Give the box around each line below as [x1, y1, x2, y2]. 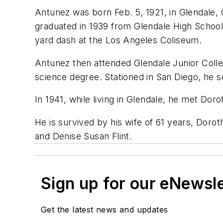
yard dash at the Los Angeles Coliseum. [35, 35, 202, 46]
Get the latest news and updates [41, 204, 168, 215]
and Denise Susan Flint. [35, 130, 132, 141]
